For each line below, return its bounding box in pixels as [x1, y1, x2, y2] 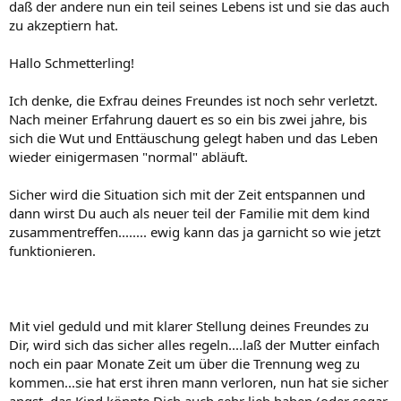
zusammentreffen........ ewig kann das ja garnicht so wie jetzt [9, 223, 380, 241]
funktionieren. [9, 242, 96, 260]
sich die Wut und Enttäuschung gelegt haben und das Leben [9, 129, 378, 147]
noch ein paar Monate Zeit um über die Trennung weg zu [9, 354, 360, 372]
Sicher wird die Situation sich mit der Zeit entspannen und [9, 185, 365, 203]
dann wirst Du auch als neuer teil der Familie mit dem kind [9, 204, 370, 222]
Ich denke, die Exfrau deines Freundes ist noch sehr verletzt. [9, 91, 378, 109]
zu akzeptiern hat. [9, 16, 118, 34]
